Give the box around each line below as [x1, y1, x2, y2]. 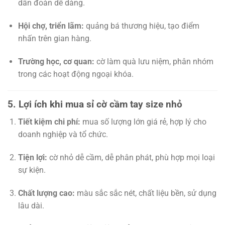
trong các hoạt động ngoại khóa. [18, 69, 134, 79]
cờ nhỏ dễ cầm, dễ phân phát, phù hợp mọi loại [47, 152, 215, 162]
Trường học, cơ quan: [18, 56, 94, 66]
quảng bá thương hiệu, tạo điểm [83, 21, 199, 31]
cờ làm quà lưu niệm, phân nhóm [94, 56, 213, 66]
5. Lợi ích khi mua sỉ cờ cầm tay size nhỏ [8, 98, 182, 110]
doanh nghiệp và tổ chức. [18, 130, 108, 139]
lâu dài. [18, 200, 44, 210]
